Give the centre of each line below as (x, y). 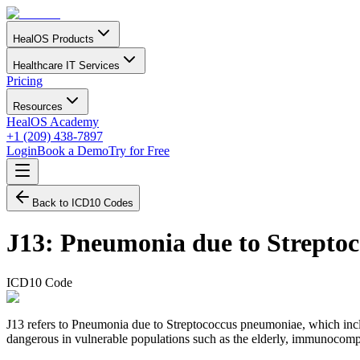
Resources (38, 106)
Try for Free (139, 151)
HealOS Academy (53, 122)
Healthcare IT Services (66, 65)
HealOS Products (53, 39)
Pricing (25, 81)
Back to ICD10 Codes (83, 203)
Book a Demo (73, 151)
